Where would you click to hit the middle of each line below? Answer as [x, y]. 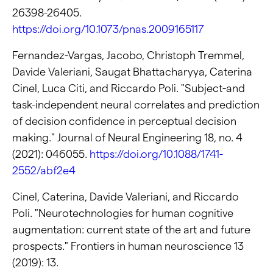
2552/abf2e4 [44, 171]
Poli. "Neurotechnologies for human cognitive [123, 213]
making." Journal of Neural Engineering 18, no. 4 [127, 138]
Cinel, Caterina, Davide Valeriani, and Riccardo [126, 197]
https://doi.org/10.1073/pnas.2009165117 [108, 29]
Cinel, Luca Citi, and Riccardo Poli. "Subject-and [129, 88]
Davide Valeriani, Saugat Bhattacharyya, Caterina [132, 72]
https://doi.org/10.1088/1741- [156, 154]
